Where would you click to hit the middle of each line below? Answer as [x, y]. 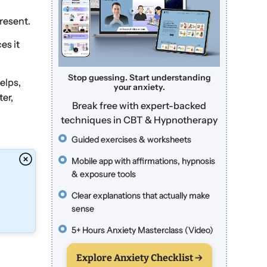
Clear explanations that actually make [141, 196]
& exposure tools [104, 174]
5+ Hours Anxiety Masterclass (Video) [143, 230]
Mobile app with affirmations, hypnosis [144, 161]
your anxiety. [139, 87]
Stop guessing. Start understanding [139, 78]
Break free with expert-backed [139, 105]
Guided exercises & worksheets [132, 140]
